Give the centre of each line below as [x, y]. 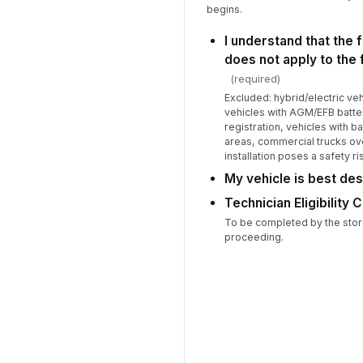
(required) [255, 78]
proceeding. [254, 237]
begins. [224, 9]
